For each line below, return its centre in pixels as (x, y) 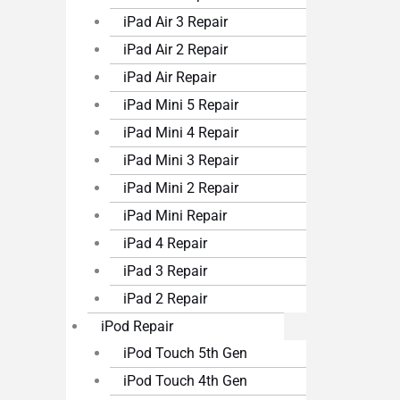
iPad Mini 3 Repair (181, 161)
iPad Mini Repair (175, 216)
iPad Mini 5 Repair (181, 105)
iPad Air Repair (170, 78)
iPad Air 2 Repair (176, 50)
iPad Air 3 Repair (176, 22)
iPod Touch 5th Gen (186, 354)
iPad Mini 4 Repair (181, 133)
